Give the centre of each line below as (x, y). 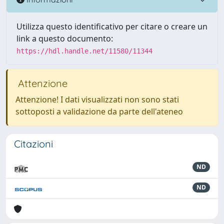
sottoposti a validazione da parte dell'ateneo (99, 111)
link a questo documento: (65, 38)
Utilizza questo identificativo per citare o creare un (112, 26)
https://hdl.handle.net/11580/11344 (84, 51)
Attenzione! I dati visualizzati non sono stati (97, 99)
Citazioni (33, 144)
